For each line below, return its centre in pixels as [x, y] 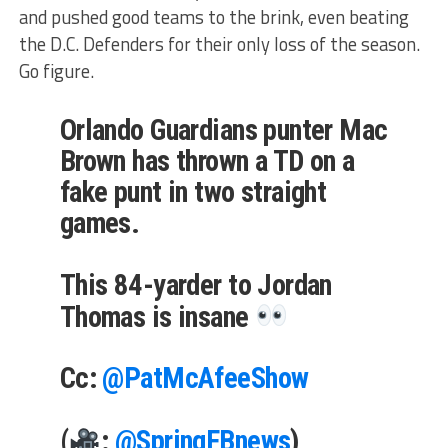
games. [99, 222]
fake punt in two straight [193, 191]
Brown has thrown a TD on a [207, 160]
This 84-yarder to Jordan [195, 284]
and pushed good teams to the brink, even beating [213, 16]
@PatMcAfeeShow [205, 378]
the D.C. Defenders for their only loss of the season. [219, 43]
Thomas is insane [157, 316]
